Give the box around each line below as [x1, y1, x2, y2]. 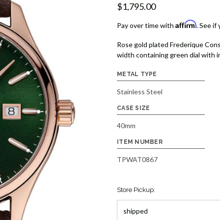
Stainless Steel [117, 87, 163, 96]
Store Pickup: [117, 186, 155, 194]
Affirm [175, 20, 196, 29]
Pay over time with [117, 21, 175, 30]
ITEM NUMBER [117, 138, 163, 146]
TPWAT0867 [117, 155, 158, 164]
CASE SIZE [117, 105, 150, 112]
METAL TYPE [117, 71, 157, 78]
